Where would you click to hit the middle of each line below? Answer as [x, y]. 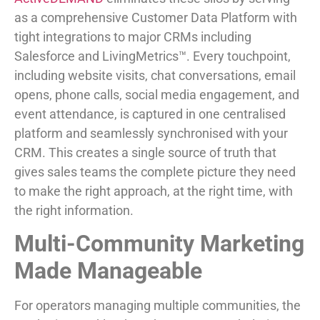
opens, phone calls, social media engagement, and [157, 94]
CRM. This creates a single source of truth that [145, 152]
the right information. [74, 210]
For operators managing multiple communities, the [157, 306]
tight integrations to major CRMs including [133, 36]
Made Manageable [108, 271]
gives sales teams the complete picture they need [155, 171]
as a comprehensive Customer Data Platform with [156, 17]
